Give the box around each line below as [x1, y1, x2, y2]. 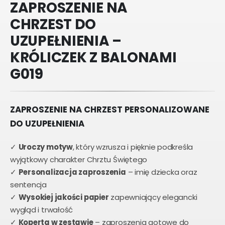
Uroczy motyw [18, 141, 73, 152]
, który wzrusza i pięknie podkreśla [72, 141, 193, 152]
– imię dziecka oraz [126, 166, 197, 177]
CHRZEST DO [10, 14, 96, 34]
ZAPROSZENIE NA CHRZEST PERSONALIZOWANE [10, 103, 209, 116]
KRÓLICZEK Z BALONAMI [10, 47, 177, 67]
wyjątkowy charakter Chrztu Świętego [10, 154, 148, 165]
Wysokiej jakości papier [18, 191, 109, 202]
